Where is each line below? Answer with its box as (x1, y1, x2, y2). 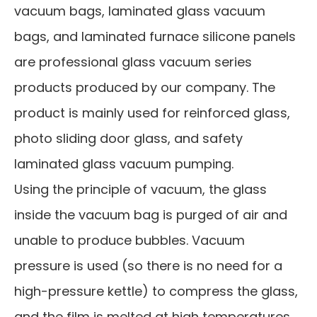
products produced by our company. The (14, 79, 275, 97)
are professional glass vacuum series (14, 53, 252, 71)
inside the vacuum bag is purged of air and (14, 206, 287, 224)
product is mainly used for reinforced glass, (14, 104, 290, 122)
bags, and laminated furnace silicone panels (14, 28, 296, 46)
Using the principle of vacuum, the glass (14, 180, 267, 199)
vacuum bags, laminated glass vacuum (14, 2, 265, 21)
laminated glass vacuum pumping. (14, 155, 234, 173)
